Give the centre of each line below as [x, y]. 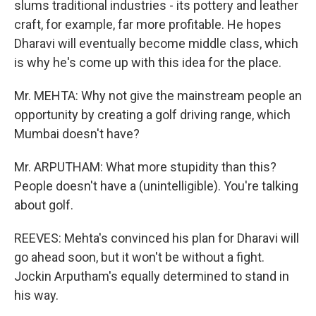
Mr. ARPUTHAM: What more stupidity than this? [145, 167]
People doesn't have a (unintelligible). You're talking [156, 186]
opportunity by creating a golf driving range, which [152, 115]
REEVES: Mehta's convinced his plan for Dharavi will [157, 238]
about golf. [44, 205]
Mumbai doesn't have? [77, 134]
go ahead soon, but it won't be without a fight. [139, 257]
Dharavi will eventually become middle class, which [156, 43]
